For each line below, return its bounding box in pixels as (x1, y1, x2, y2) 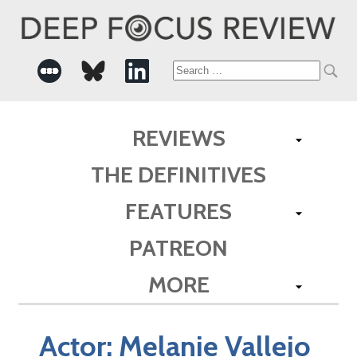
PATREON (129, 233, 228, 261)
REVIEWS (131, 124, 226, 151)
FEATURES (125, 197, 232, 225)
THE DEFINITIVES (91, 160, 266, 188)
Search (171, 61, 231, 81)
